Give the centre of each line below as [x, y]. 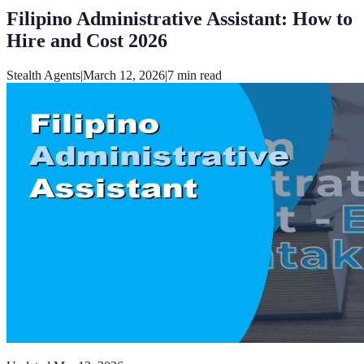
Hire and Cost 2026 [87, 40]
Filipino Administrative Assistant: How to [180, 18]
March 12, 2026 [124, 75]
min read [198, 75]
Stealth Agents [43, 75]
